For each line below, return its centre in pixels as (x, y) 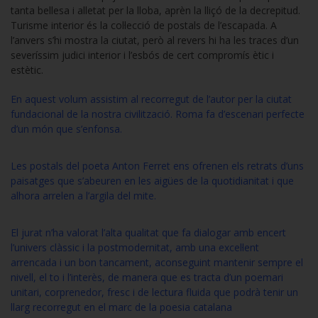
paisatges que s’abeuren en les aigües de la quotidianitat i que (152, 181)
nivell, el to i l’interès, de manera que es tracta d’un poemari (147, 278)
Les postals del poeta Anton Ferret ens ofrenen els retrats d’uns (157, 166)
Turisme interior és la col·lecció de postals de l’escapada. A (144, 26)
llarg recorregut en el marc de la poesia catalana (121, 307)
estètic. (27, 70)
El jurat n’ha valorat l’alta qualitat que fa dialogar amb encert (148, 233)
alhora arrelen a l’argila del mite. (83, 196)
